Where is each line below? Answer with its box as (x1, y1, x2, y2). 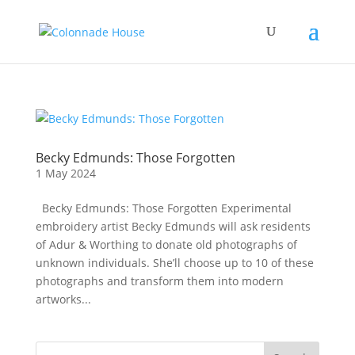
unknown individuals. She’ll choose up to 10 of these (35, 255, 314, 270)
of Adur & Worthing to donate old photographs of (35, 237, 297, 252)
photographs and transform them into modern (35, 273, 284, 288)
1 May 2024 (35, 166, 96, 181)
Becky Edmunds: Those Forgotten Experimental (35, 200, 292, 216)
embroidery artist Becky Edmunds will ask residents (35, 219, 311, 234)
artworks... (35, 292, 91, 307)
